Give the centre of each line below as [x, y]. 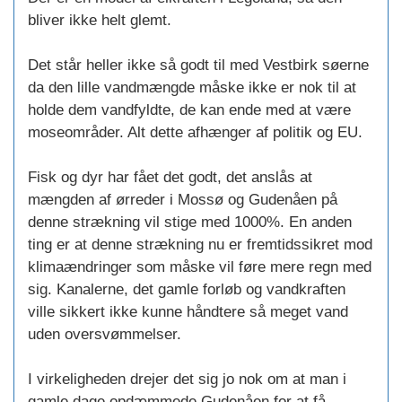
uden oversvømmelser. [105, 335]
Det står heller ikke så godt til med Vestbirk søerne [198, 66]
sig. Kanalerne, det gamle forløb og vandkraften [187, 290]
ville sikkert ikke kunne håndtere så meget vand [188, 312]
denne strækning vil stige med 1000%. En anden [190, 223]
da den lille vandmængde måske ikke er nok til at [192, 88]
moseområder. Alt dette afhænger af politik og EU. [195, 133]
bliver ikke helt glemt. [100, 21]
